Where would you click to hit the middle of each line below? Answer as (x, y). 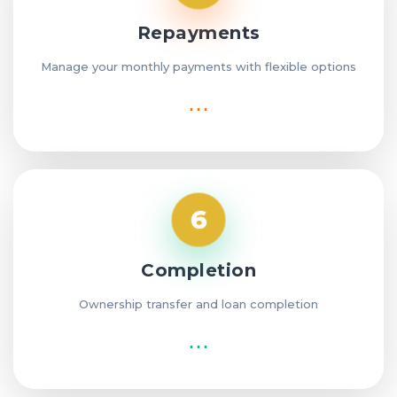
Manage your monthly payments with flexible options (198, 67)
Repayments (198, 33)
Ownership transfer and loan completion (198, 304)
